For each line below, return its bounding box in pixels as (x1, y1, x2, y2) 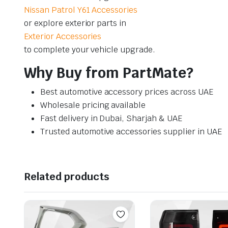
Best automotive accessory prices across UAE (40, 87, 213, 98)
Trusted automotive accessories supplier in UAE (40, 126, 222, 137)
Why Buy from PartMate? (24, 64, 193, 82)
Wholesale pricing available (40, 100, 146, 111)
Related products (24, 170, 109, 184)
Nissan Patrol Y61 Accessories (24, 5, 138, 16)
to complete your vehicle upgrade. (24, 44, 156, 55)
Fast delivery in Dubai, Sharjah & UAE (40, 113, 182, 124)
